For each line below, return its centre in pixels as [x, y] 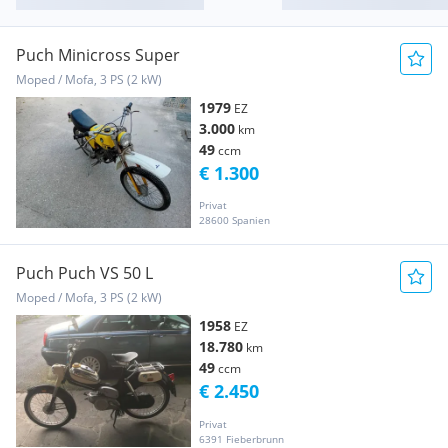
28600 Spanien [234, 220]
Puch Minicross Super [98, 55]
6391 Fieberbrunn [241, 438]
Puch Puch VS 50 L [84, 273]
